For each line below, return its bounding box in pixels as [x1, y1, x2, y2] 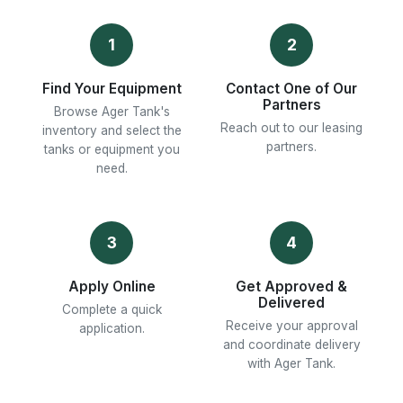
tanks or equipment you [43, 142, 180, 157]
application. [78, 321, 145, 336]
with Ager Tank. [247, 356, 336, 371]
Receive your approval [225, 318, 358, 333]
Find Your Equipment [41, 80, 182, 97]
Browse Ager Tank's [53, 104, 170, 119]
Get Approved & [236, 278, 347, 295]
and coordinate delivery [222, 337, 361, 352]
